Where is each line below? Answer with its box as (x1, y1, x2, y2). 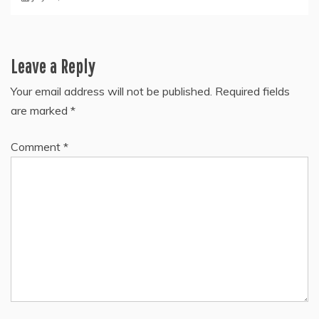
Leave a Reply (11, 56, 95, 78)
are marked (11, 103, 70, 118)
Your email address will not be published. (11, 84, 212, 99)
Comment (11, 140, 63, 155)
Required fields (215, 84, 290, 99)
